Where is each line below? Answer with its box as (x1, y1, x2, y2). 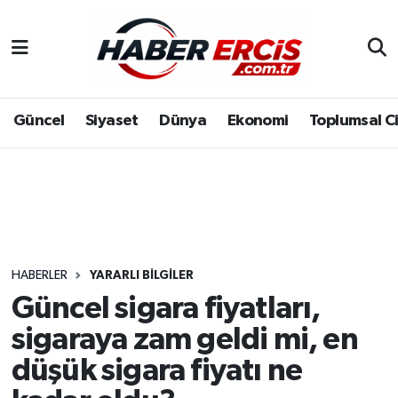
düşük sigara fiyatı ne (11, 354, 303, 386)
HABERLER (11, 269, 68, 283)
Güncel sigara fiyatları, (11, 292, 321, 324)
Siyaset (84, 113, 139, 130)
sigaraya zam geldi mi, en (11, 323, 358, 355)
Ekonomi (227, 113, 289, 130)
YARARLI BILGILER (89, 269, 194, 283)
